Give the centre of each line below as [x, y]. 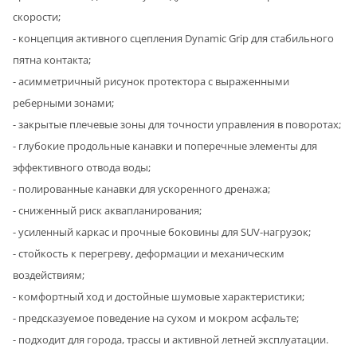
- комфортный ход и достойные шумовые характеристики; [159, 296]
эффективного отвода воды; [82, 167]
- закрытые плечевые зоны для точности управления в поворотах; [177, 124]
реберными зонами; [63, 102]
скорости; [37, 16]
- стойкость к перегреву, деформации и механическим [149, 253]
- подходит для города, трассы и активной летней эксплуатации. [171, 339]
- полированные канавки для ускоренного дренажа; [141, 188]
